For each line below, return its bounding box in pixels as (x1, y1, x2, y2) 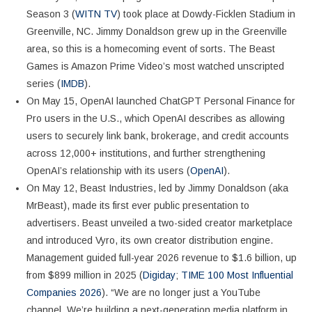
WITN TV (75, 8, 117, 19)
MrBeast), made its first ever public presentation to (26, 199, 249, 211)
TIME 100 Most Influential (180, 269, 293, 281)
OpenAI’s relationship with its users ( (26, 164, 190, 176)
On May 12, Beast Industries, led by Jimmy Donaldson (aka (26, 182, 288, 194)
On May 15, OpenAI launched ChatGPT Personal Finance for (26, 95, 295, 107)
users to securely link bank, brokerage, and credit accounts (26, 130, 289, 141)
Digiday (142, 269, 175, 281)
